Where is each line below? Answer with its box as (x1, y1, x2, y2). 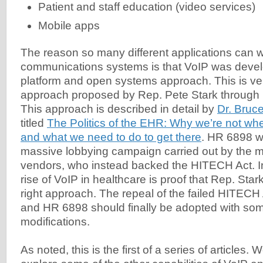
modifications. (21, 215, 90, 228)
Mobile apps (38, 19, 100, 32)
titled (21, 116, 47, 129)
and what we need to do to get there (21, 130, 201, 143)
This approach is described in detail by (21, 102, 217, 115)
